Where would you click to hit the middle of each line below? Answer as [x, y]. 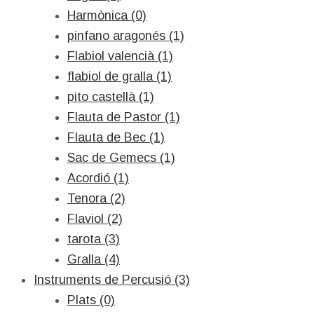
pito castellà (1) [111, 97]
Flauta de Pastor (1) [124, 117]
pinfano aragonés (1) [126, 36]
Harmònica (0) [107, 15]
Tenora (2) [96, 198]
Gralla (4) [94, 259]
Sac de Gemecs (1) [121, 158]
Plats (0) [91, 300]
